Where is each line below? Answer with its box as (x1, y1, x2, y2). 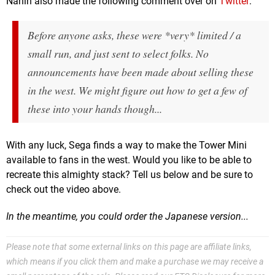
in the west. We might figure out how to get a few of (28, 83, 247, 98)
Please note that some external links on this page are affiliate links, (6, 242, 252, 253)
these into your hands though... (28, 101, 162, 117)
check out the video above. (6, 184, 121, 196)
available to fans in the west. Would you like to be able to (6, 154, 252, 166)
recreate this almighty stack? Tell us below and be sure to (6, 169, 253, 181)
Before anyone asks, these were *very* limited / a (28, 28, 241, 43)
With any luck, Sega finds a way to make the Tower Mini (6, 139, 247, 152)
